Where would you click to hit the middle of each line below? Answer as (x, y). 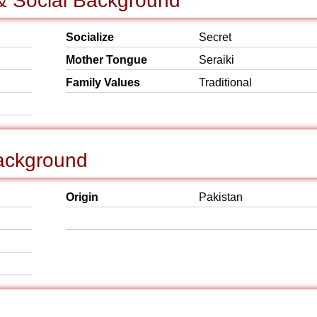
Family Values (103, 82)
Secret (215, 37)
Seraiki (217, 60)
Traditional (225, 82)
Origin (82, 197)
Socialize (90, 37)
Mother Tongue (106, 60)
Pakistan (221, 197)
